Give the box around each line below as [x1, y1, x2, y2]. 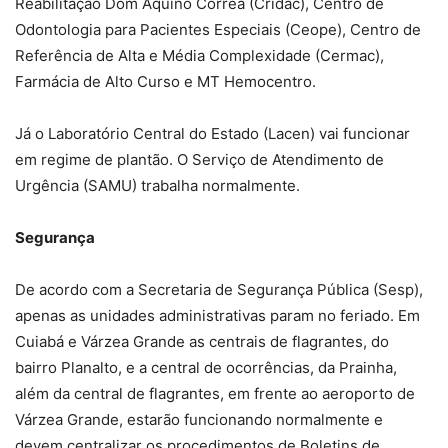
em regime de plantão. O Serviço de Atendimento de [15, 150, 384, 170]
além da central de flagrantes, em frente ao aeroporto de [15, 384, 415, 404]
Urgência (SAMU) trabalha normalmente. [15, 176, 300, 196]
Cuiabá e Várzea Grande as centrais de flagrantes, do [15, 332, 389, 352]
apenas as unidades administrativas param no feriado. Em [15, 306, 420, 326]
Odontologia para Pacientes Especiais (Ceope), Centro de [15, 20, 421, 40]
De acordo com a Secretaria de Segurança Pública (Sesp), [15, 280, 423, 300]
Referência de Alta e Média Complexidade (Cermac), [15, 46, 384, 66]
